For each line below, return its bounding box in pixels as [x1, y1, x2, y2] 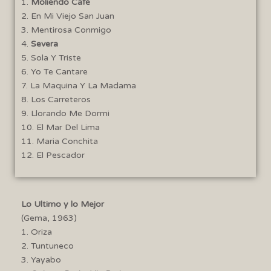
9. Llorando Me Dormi [21, 108, 109, 119]
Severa [31, 38, 58, 49]
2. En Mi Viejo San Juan [21, 10, 114, 21]
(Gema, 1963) [21, 212, 77, 223]
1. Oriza [21, 226, 52, 237]
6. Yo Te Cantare [21, 66, 88, 77]
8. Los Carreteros [21, 94, 91, 105]
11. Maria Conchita [21, 135, 98, 146]
